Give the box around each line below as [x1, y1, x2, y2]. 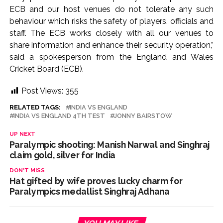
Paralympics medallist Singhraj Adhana [9, 186, 170, 197]
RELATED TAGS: [9, 104, 61, 111]
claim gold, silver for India [9, 150, 115, 160]
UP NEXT [9, 130, 35, 137]
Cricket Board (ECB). [9, 64, 84, 74]
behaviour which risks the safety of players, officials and [9, 16, 214, 26]
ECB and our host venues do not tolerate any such [9, 4, 214, 14]
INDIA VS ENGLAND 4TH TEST [13, 112, 105, 119]
